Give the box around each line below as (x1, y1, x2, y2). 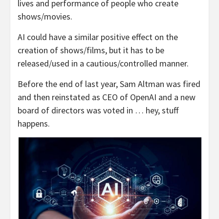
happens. (18, 118, 50, 130)
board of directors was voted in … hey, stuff (18, 105, 178, 116)
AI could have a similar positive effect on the (18, 31, 178, 43)
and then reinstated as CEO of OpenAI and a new (18, 91, 196, 103)
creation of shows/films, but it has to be (18, 44, 164, 56)
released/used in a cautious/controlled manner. (18, 58, 189, 69)
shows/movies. (18, 11, 74, 22)
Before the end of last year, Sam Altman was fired (18, 78, 200, 90)
